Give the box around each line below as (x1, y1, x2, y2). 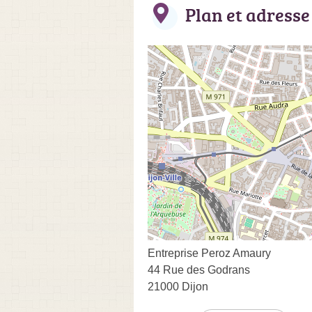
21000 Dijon (148, 280, 208, 292)
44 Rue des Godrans (148, 263, 250, 276)
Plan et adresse (185, 1, 310, 27)
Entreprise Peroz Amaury (148, 247, 271, 259)
